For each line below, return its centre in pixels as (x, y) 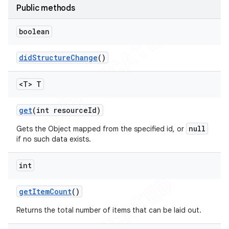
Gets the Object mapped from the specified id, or (101, 129)
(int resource (60, 110)
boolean (34, 31)
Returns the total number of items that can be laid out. (109, 210)
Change (84, 58)
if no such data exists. (54, 139)
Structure (51, 58)
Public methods (46, 8)
